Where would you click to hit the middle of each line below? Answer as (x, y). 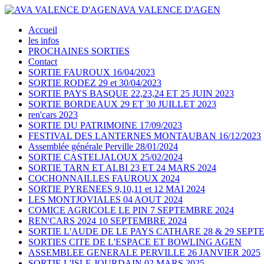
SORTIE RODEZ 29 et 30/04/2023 (95, 83)
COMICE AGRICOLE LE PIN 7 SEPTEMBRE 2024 (131, 210)
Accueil (43, 30)
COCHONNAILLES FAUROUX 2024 (104, 178)
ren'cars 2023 (53, 115)
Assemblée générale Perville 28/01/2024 (103, 146)
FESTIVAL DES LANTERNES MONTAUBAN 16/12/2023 (145, 136)
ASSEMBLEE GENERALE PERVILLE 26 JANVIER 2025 (144, 253)
